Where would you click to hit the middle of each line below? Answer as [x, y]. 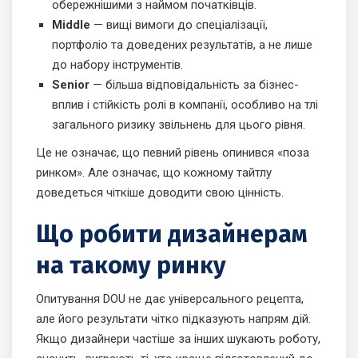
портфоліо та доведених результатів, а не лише [182, 45]
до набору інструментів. [117, 65]
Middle [71, 25]
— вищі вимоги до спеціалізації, [179, 25]
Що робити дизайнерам [172, 235]
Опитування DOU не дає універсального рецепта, [170, 299]
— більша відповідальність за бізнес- [194, 85]
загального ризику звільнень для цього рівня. [179, 125]
